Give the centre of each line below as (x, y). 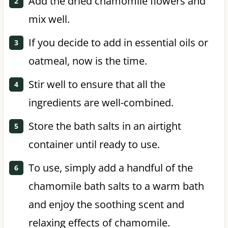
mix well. (49, 19)
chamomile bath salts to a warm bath (116, 186)
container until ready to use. (94, 144)
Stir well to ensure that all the (97, 84)
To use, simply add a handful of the (110, 167)
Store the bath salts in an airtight (105, 126)
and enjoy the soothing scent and (106, 204)
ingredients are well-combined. (101, 102)
